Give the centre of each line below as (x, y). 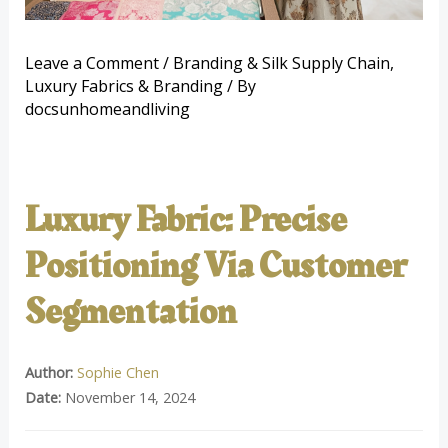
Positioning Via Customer (215, 265)
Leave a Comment (91, 63)
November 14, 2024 (127, 398)
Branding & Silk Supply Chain (281, 63)
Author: (48, 373)
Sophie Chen (117, 373)
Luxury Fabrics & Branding (123, 86)
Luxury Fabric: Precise (185, 219)
